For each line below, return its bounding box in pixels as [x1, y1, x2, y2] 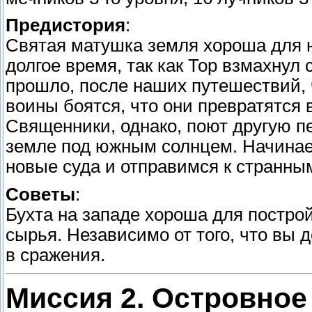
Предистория [6, 15, 125, 36]
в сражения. [6, 244, 105, 265]
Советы [6, 184, 75, 204]
